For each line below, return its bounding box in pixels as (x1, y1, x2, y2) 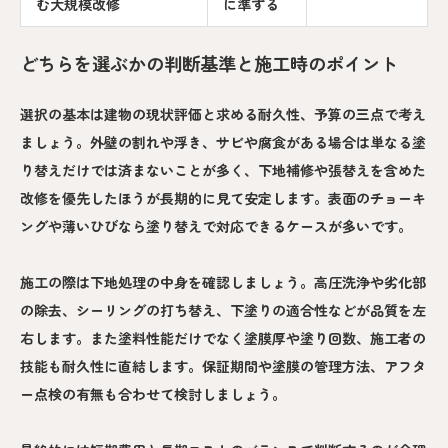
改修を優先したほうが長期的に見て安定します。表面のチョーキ (20, 187, 426, 208)
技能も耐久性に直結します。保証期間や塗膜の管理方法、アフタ (20, 355, 426, 376)
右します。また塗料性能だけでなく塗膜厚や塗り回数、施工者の (20, 327, 426, 348)
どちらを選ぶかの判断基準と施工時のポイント (20, 49, 398, 76)
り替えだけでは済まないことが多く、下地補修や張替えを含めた (20, 159, 426, 180)
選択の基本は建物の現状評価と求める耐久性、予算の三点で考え (20, 103, 426, 124)
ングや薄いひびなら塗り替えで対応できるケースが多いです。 (20, 215, 412, 236)
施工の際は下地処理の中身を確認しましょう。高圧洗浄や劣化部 (20, 271, 426, 292)
